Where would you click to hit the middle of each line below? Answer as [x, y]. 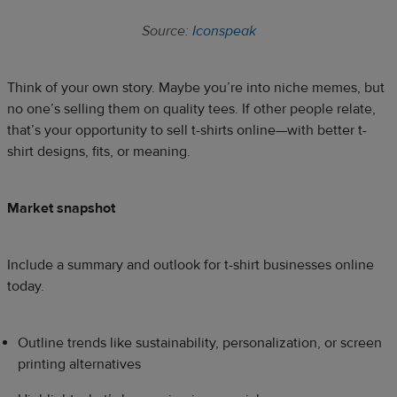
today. [26, 286]
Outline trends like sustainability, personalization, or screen [200, 343]
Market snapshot [61, 208]
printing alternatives [79, 364]
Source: [167, 31]
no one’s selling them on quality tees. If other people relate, [191, 109]
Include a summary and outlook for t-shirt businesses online [191, 265]
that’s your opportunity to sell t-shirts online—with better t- [187, 130]
